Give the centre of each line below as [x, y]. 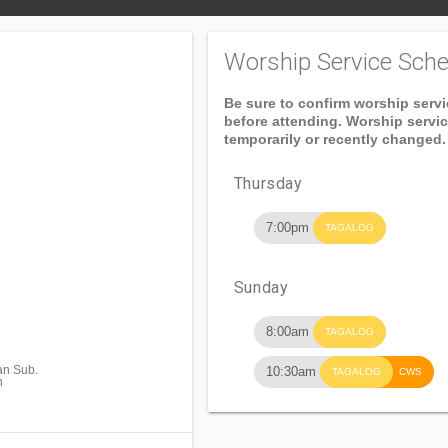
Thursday [268, 183]
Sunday [261, 287]
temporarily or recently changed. [334, 139]
